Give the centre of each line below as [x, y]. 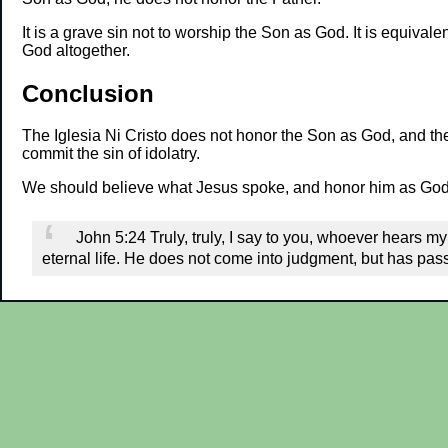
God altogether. [75, 50]
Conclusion [87, 93]
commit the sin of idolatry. [110, 154]
